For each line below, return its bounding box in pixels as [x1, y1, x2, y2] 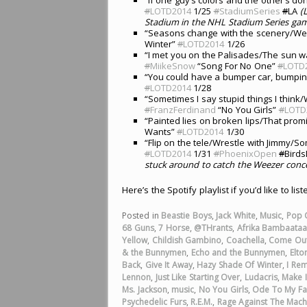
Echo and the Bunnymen [191, 247, 286, 259]
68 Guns [122, 222, 154, 234]
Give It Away [145, 259, 193, 271]
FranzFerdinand [149, 103, 216, 116]
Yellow [122, 234, 147, 247]
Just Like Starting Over [155, 271, 241, 284]
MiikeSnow [149, 59, 195, 72]
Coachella [225, 234, 265, 247]
